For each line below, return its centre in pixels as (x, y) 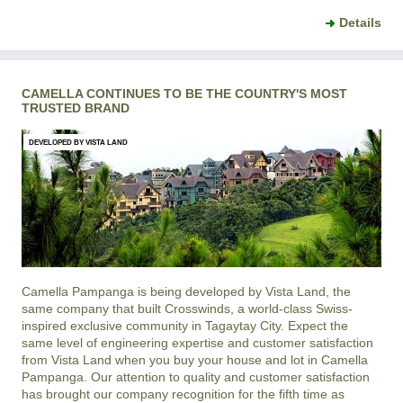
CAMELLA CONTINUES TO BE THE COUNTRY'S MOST (184, 94)
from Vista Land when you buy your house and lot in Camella (195, 359)
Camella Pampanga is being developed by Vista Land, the (186, 291)
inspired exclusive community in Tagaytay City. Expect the (185, 325)
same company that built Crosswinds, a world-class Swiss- (187, 308)
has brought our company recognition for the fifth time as (183, 394)
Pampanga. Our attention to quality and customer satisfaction (196, 376)
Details (360, 23)
